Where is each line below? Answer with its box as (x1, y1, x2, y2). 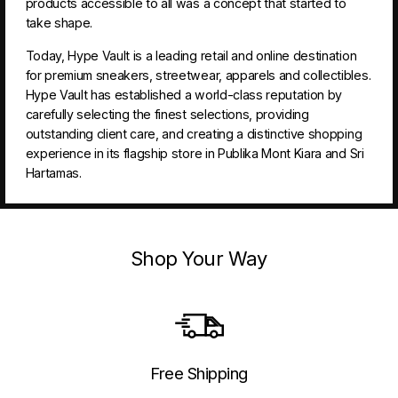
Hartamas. (25, 165, 82, 181)
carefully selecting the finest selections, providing (25, 107, 309, 123)
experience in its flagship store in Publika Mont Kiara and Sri (25, 146, 364, 162)
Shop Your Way (131, 246, 267, 270)
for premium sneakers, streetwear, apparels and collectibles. (25, 68, 371, 84)
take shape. (25, 15, 92, 31)
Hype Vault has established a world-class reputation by (25, 87, 343, 103)
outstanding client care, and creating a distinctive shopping (25, 126, 362, 142)
